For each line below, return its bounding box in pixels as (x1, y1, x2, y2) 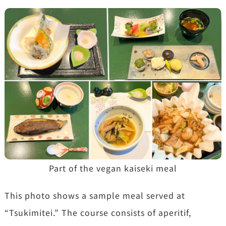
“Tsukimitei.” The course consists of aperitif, (4, 206, 191, 219)
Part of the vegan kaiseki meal (49, 162, 177, 175)
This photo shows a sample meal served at (4, 189, 185, 202)
